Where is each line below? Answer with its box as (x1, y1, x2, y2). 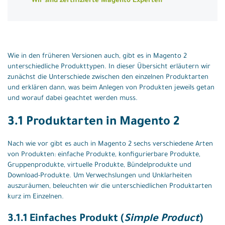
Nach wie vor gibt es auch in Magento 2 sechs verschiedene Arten (8, 140, 213, 148)
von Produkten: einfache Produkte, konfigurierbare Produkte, (8, 151, 200, 159)
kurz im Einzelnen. (8, 193, 64, 201)
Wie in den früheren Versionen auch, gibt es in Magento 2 (8, 53, 187, 60)
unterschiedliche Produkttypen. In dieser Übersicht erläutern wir (8, 63, 210, 71)
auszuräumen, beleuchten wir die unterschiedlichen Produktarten (8, 182, 212, 190)
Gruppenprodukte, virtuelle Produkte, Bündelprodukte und (8, 161, 191, 169)
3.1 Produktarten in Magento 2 (8, 116, 179, 129)
